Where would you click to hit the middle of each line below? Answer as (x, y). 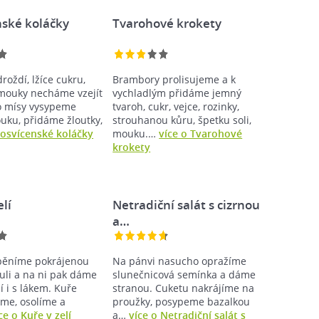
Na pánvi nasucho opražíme (180, 261)
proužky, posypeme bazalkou (182, 301)
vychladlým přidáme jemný (177, 93)
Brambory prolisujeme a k (174, 79)
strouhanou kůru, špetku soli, (182, 120)
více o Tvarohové (201, 133)
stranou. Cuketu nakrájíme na (184, 288)
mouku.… (136, 133)
